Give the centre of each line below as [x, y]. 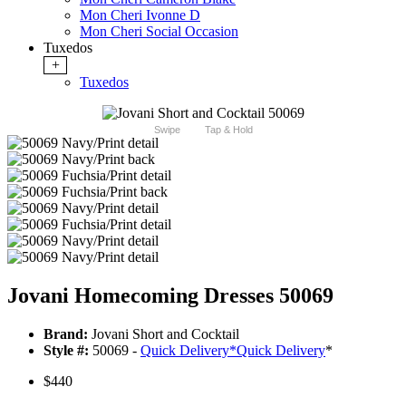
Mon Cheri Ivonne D [140, 15]
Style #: [66, 351]
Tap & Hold [228, 130]
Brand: [66, 334]
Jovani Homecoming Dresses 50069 [170, 296]
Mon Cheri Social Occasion [159, 32]
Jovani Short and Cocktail [164, 334]
